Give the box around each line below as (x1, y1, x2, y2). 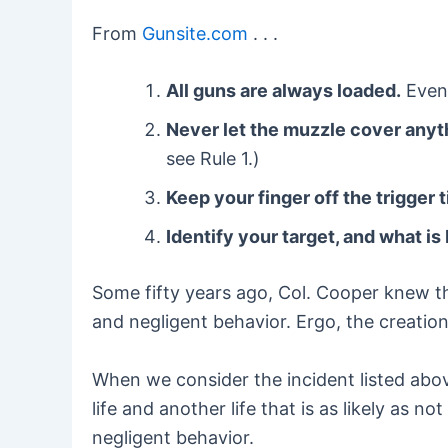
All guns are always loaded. (166, 80, 401, 102)
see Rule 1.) (166, 148, 260, 170)
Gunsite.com (142, 22, 248, 44)
